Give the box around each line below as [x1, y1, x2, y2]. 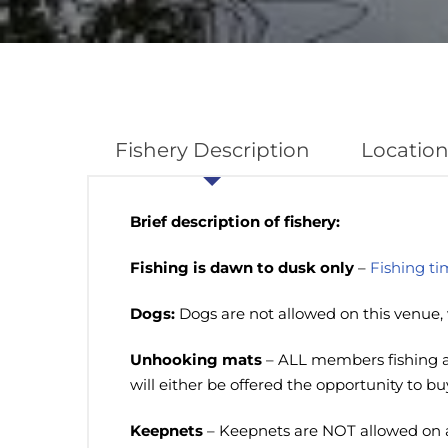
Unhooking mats [130, 351, 262, 369]
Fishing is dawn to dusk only [130, 259, 354, 277]
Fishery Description [115, 138, 310, 162]
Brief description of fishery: [130, 213, 340, 231]
